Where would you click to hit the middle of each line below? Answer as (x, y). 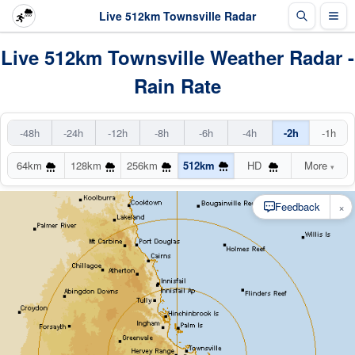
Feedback (298, 207)
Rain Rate (177, 86)
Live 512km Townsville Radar (177, 15)
